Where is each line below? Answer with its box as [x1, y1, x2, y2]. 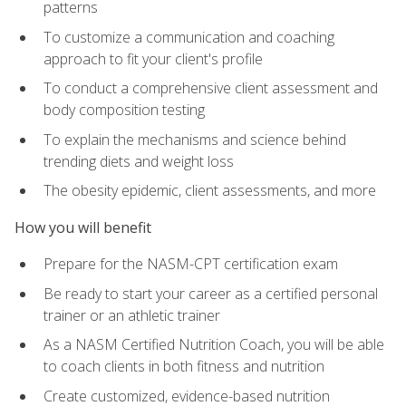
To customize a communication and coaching [43, 26, 334, 47]
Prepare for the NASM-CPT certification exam [43, 254, 338, 275]
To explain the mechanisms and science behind [43, 129, 346, 150]
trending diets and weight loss [43, 150, 234, 171]
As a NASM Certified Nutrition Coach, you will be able [43, 334, 384, 355]
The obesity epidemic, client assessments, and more [43, 180, 376, 201]
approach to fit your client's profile [43, 48, 263, 69]
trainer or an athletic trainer [43, 304, 220, 325]
